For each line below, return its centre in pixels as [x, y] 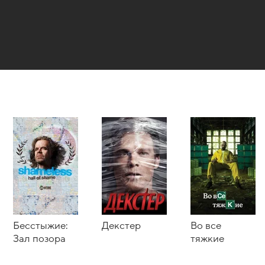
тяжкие [207, 239]
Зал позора [39, 239]
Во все [206, 226]
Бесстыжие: [41, 226]
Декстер [121, 226]
